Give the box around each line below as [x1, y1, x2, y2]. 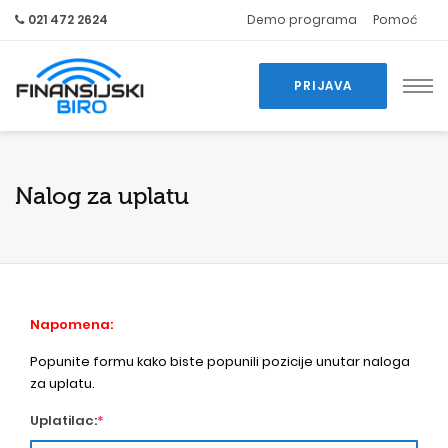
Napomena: [30, 315, 113, 334]
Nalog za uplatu [15, 183, 189, 210]
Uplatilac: [30, 411, 97, 430]
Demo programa [247, 11, 357, 28]
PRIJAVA [294, 77, 352, 94]
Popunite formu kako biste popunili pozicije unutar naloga [30, 352, 410, 371]
